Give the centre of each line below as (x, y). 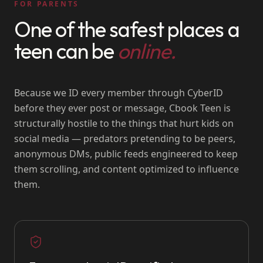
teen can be (66, 51)
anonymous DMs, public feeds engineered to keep (126, 154)
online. (146, 51)
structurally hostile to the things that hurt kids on (124, 123)
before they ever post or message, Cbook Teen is (122, 108)
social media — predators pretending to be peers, (125, 139)
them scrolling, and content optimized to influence (127, 169)
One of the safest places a (127, 29)
